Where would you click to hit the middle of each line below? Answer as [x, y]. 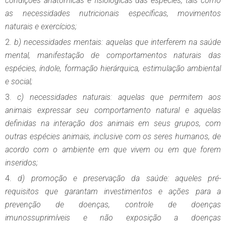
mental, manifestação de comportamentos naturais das [113, 55]
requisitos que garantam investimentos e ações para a [113, 192]
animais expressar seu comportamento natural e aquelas [113, 110]
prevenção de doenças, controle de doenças [113, 205]
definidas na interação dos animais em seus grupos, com [113, 124]
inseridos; [21, 163]
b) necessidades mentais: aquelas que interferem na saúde [118, 42]
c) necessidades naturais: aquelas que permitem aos [119, 97]
